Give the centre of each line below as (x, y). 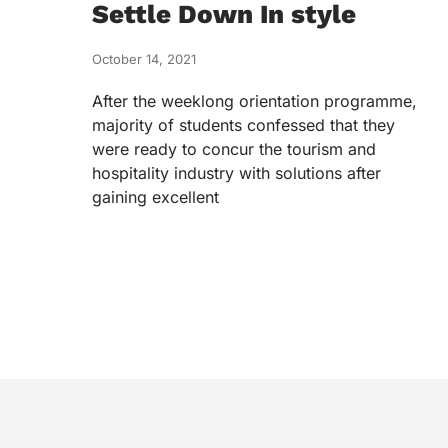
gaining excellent (155, 197)
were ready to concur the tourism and (234, 149)
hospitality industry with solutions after (236, 173)
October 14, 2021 (144, 59)
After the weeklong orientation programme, (254, 101)
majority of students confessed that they (243, 125)
